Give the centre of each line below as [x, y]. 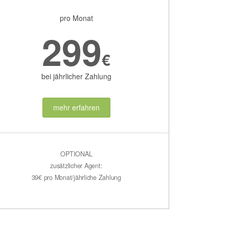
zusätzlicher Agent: [76, 165]
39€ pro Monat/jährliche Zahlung [76, 177]
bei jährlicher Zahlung [76, 76]
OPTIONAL [76, 154]
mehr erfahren [76, 108]
